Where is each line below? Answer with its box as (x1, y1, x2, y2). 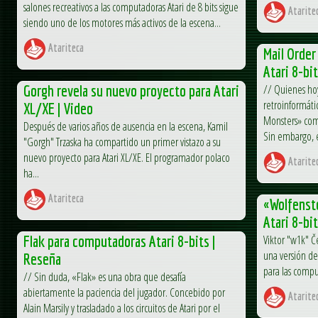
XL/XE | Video (23, 99, 93, 117)
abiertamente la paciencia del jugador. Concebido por (23, 284, 225, 300)
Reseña (23, 249, 61, 268)
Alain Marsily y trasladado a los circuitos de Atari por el (23, 300, 220, 316)
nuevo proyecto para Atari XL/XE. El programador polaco (23, 149, 230, 165)
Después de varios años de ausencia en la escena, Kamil (23, 118, 228, 134)
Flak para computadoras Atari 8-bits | (23, 231, 215, 250)
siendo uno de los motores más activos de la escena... (23, 14, 221, 31)
